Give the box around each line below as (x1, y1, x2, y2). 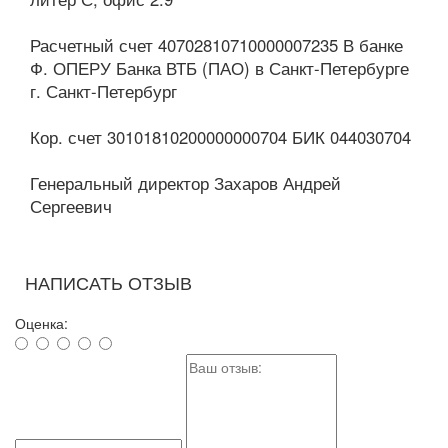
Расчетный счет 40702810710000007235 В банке (30, 33, 403, 58)
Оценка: (15, 313, 68, 334)
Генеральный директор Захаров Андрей (30, 171, 341, 196)
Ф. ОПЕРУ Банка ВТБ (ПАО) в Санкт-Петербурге (30, 56, 409, 81)
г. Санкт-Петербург (30, 79, 177, 104)
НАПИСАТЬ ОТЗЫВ (25, 269, 192, 296)
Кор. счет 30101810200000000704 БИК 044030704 (30, 125, 411, 150)
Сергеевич (30, 194, 112, 219)
